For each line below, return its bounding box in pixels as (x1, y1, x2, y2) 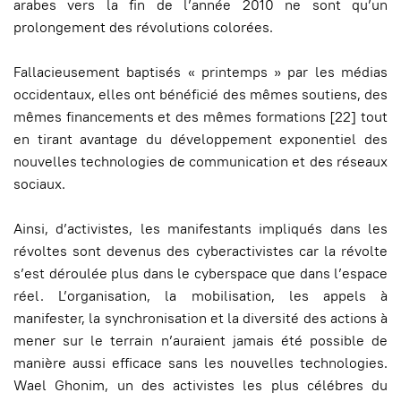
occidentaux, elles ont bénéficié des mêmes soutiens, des (13, 85, 388, 105)
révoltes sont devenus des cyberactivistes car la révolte (13, 242, 388, 261)
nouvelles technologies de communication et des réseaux (13, 152, 388, 172)
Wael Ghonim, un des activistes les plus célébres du (13, 376, 388, 396)
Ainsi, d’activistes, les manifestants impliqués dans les (13, 219, 388, 239)
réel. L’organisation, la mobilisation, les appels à (13, 286, 388, 306)
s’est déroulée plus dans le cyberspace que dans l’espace (13, 264, 388, 284)
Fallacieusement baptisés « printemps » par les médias (13, 63, 388, 82)
